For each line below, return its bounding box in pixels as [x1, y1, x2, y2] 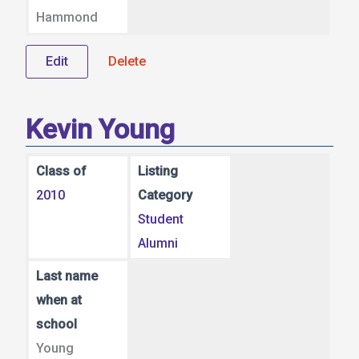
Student [138, 211, 184, 227]
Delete [108, 54, 146, 70]
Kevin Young [26, 113, 175, 146]
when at [35, 292, 82, 308]
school [35, 316, 77, 332]
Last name [35, 268, 98, 284]
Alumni [138, 235, 179, 251]
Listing [138, 163, 179, 179]
